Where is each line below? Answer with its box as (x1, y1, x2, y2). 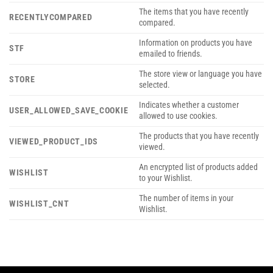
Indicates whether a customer (139, 99, 239, 110)
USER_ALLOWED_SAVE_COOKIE (9, 105, 129, 116)
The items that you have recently (139, 6, 249, 17)
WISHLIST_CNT (9, 198, 69, 209)
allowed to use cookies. (139, 110, 218, 121)
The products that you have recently (139, 130, 260, 141)
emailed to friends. (139, 48, 203, 59)
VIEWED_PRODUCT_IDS (9, 136, 98, 147)
